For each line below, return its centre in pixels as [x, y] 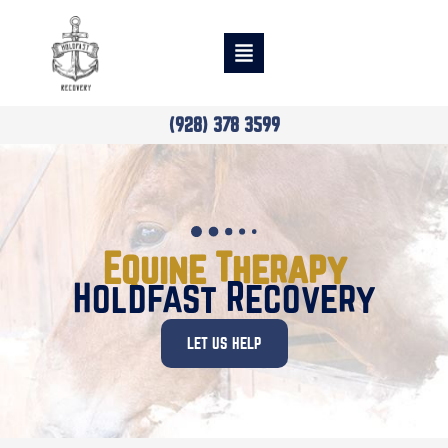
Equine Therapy [224, 267]
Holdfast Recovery [224, 296]
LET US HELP [224, 342]
